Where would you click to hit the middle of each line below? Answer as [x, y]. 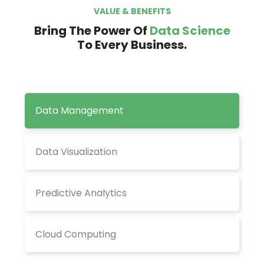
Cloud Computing [76, 235]
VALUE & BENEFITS [132, 11]
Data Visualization [76, 152]
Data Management [80, 111]
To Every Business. [132, 45]
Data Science [190, 31]
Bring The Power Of [92, 31]
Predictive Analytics [81, 193]
